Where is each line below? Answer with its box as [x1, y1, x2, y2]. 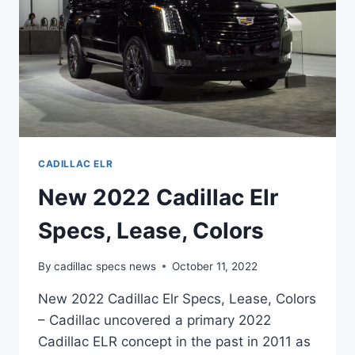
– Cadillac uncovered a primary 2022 [38, 311, 271, 328]
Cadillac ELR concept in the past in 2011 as [38, 333, 311, 349]
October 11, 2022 [172, 259, 258, 273]
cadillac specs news [54, 259, 157, 273]
